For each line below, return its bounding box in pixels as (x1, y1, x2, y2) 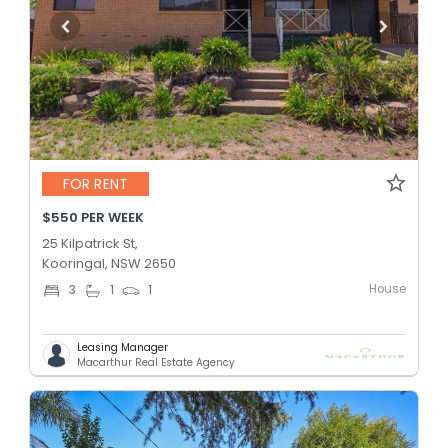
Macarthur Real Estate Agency (77, 354, 235, 370)
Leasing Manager (77, 339, 168, 355)
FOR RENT (63, 174, 128, 195)
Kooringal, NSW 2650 (42, 253, 176, 273)
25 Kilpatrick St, (42, 233, 138, 253)
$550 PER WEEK (42, 207, 144, 227)
